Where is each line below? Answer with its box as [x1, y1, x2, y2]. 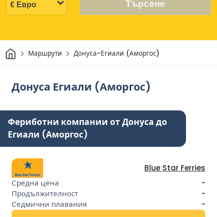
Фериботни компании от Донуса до [8, 116, 167, 128]
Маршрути [28, 49, 62, 59]
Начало [15, 46, 40, 55]
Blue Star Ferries [144, 162, 205, 173]
